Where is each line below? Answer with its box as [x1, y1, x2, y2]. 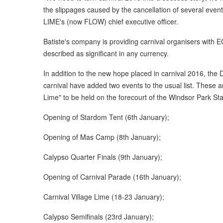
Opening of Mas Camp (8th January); [43, 131, 161, 142]
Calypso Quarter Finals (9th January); [43, 151, 162, 162]
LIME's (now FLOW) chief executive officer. [43, 16, 178, 26]
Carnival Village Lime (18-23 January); [43, 191, 164, 202]
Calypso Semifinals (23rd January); [43, 211, 154, 222]
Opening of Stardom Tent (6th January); [43, 111, 169, 122]
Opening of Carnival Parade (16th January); [43, 171, 181, 182]
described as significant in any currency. [43, 48, 169, 58]
